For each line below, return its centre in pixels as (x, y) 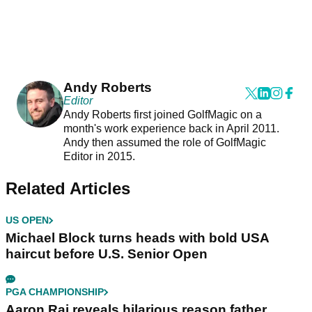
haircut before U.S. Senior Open (107, 254)
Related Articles (68, 189)
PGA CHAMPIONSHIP (55, 292)
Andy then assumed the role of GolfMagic (164, 143)
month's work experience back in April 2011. (171, 129)
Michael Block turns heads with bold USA (138, 238)
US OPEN (27, 220)
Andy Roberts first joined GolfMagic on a (162, 115)
